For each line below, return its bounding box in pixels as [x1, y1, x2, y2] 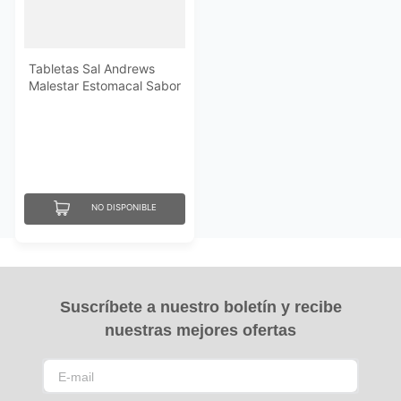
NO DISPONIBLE [90, 202, 157, 213]
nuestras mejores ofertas [105, 320, 296, 339]
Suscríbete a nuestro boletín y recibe [59, 297, 342, 316]
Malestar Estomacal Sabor [29, 77, 181, 93]
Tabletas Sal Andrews [29, 60, 155, 76]
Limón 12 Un [29, 94, 100, 110]
